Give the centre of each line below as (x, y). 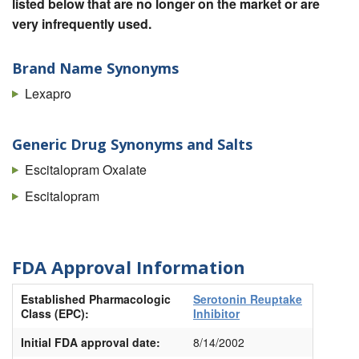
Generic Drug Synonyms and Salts (132, 145)
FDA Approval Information (129, 266)
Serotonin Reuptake (248, 299)
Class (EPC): (55, 314)
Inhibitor (216, 314)
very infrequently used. (82, 23)
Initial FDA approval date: (91, 343)
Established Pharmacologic (96, 299)
